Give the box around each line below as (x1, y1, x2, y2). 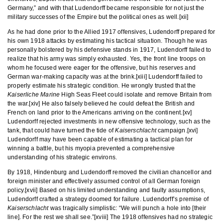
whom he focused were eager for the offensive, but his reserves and (7, 64, 196, 71)
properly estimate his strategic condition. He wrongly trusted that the (7, 82, 196, 89)
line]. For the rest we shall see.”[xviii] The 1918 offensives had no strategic (7, 214, 213, 221)
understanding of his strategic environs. (7, 154, 117, 161)
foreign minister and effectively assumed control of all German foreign (7, 178, 201, 185)
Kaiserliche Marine (7, 91, 60, 98)
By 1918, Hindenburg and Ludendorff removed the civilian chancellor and (7, 169, 212, 176)
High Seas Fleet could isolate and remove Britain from (60, 91, 212, 98)
